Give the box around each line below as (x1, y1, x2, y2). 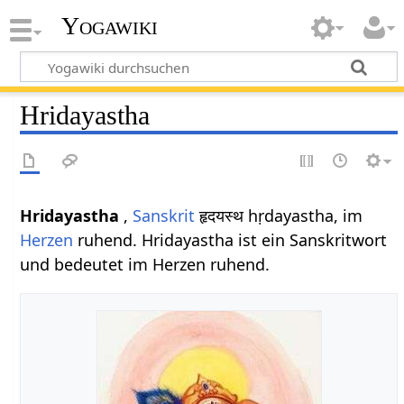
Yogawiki (60, 12, 158, 41)
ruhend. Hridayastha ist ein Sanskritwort (73, 228, 388, 251)
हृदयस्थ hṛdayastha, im (195, 204, 363, 226)
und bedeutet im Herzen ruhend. (20, 252, 271, 275)
